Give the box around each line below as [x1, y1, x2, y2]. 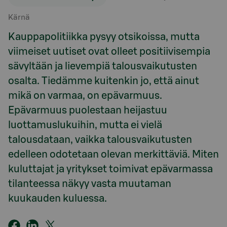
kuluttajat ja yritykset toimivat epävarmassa [8, 164, 213, 174]
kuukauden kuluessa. [8, 194, 107, 204]
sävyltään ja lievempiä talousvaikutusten [8, 61, 197, 71]
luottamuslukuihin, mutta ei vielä [8, 120, 162, 130]
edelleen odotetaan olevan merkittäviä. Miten [8, 149, 219, 160]
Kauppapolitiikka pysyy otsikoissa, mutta [8, 32, 200, 42]
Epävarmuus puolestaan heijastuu [8, 105, 167, 116]
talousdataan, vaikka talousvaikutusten [8, 135, 192, 145]
